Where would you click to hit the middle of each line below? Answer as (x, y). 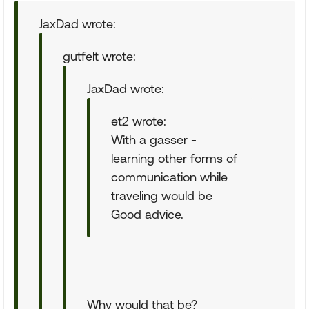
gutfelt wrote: (99, 56)
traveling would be (162, 196)
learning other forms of (174, 158)
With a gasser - (154, 140)
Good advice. (147, 214)
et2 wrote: (139, 121)
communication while (169, 177)
